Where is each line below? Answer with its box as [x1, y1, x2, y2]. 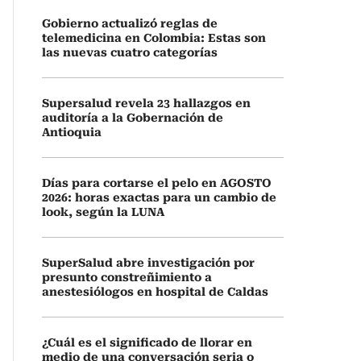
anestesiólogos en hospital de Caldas [42, 285, 268, 298]
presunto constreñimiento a [42, 271, 212, 284]
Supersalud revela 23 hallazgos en [42, 97, 251, 110]
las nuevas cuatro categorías [42, 46, 218, 59]
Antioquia [42, 126, 102, 139]
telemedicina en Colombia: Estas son [42, 31, 266, 44]
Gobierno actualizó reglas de [42, 17, 218, 30]
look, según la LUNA [42, 205, 164, 218]
